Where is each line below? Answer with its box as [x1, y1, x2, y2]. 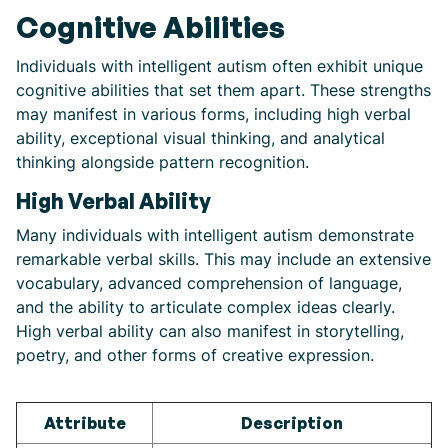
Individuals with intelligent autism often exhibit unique [16, 56, 423, 76]
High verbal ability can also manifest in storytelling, [16, 321, 404, 341]
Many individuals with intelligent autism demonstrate [16, 225, 414, 245]
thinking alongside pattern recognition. [16, 152, 309, 172]
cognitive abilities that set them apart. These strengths [16, 80, 431, 100]
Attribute [43, 413, 126, 433]
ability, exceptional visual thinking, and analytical [16, 128, 385, 148]
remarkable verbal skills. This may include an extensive [16, 249, 431, 269]
